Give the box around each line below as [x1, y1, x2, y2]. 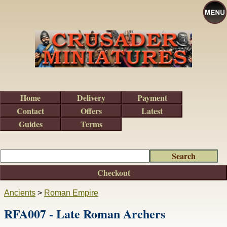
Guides [18, 118, 43, 130]
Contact [17, 105, 44, 117]
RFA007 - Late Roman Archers [4, 205, 165, 222]
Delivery [77, 92, 105, 103]
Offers [81, 105, 102, 117]
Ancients [4, 188, 35, 197]
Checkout [97, 167, 130, 178]
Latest [141, 105, 163, 117]
